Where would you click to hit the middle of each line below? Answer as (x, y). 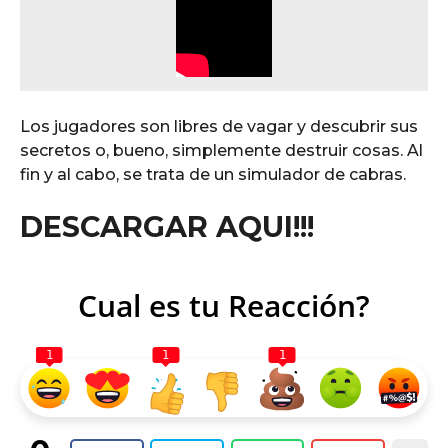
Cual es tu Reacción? (224, 306)
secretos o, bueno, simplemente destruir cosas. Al (221, 151)
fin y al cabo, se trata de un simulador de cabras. (213, 175)
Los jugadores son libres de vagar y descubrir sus (219, 127)
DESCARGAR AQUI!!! (167, 226)
